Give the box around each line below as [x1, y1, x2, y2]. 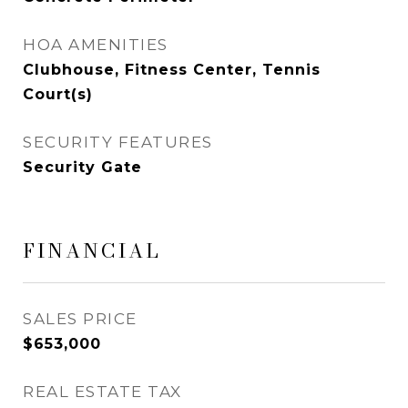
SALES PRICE [23, 310, 138, 328]
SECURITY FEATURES [23, 133, 213, 151]
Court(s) [23, 86, 93, 103]
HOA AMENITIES [23, 36, 168, 54]
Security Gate [23, 158, 142, 176]
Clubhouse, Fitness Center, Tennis [23, 61, 321, 78]
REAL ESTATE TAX [23, 382, 182, 401]
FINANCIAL [23, 236, 161, 265]
